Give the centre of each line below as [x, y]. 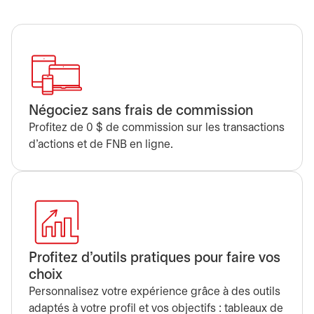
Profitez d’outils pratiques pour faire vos [155, 258]
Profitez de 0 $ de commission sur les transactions [157, 128]
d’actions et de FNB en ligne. [101, 145]
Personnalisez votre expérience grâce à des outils [155, 292]
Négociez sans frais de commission [141, 111]
